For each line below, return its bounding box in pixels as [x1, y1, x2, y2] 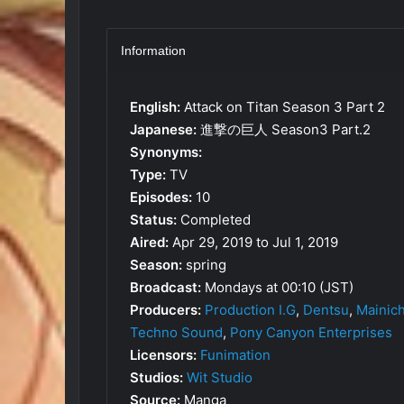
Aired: [130, 233, 169, 251]
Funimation [200, 345, 271, 363]
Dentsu [303, 300, 349, 318]
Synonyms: [130, 142, 202, 161]
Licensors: [130, 345, 197, 363]
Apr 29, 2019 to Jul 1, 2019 [169, 233, 338, 251]
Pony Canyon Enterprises [230, 323, 392, 341]
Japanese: [130, 120, 197, 138]
